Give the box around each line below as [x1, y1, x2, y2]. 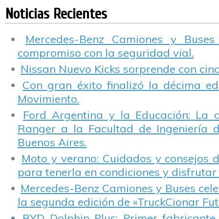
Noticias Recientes [5, 5, 107, 22]
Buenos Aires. [18, 135, 87, 149]
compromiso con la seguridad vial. [18, 46, 194, 60]
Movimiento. [18, 92, 79, 106]
